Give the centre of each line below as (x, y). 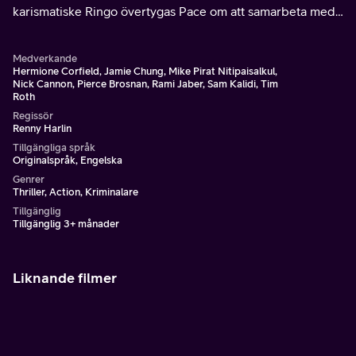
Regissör (33, 116)
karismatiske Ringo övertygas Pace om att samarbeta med (174, 11)
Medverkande (45, 58)
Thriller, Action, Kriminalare (75, 192)
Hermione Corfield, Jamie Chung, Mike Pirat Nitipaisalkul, (145, 71)
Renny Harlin (42, 128)
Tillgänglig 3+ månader (66, 224)
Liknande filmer (65, 278)
